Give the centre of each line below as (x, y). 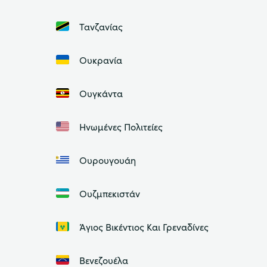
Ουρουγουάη (107, 159)
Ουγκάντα (101, 93)
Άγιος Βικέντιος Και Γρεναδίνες (144, 226)
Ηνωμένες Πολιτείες (121, 126)
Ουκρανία (100, 59)
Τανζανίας (101, 26)
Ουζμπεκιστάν (109, 193)
